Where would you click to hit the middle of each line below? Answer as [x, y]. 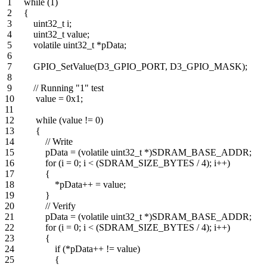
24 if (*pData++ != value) [72, 249]
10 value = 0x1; [44, 98]
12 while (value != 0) [54, 120]
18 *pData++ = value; [65, 184]
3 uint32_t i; [38, 23]
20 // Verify [40, 206]
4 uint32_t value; [47, 34]
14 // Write [39, 141]
